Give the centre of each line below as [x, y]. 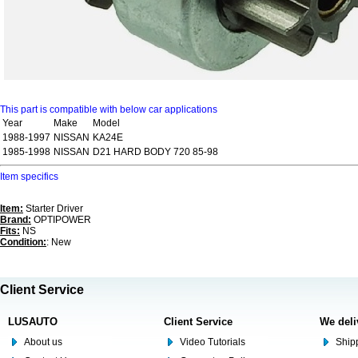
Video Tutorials [213, 342]
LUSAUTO [33, 322]
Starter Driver [53, 209]
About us [43, 342]
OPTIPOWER [61, 220]
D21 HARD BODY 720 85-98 [155, 152]
